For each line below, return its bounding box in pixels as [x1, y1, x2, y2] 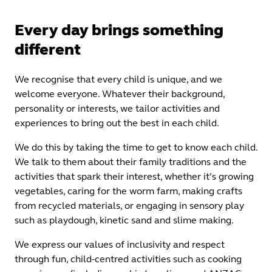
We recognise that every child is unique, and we [15, 73, 222, 86]
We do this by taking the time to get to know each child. [15, 141, 257, 154]
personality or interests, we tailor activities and [15, 103, 220, 115]
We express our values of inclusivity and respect [15, 239, 225, 251]
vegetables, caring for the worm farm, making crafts [15, 185, 242, 197]
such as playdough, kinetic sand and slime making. [15, 214, 234, 226]
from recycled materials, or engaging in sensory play [15, 200, 244, 212]
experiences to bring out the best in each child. [15, 117, 219, 129]
